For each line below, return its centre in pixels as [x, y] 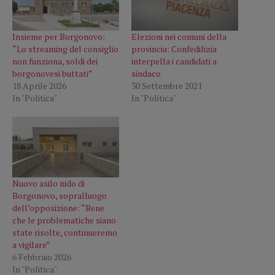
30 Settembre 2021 [167, 85]
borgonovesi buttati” [52, 73]
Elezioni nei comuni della [179, 36]
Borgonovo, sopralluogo [60, 195]
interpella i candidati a [174, 61]
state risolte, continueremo [65, 232]
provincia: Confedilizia [174, 48]
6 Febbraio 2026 [42, 257]
